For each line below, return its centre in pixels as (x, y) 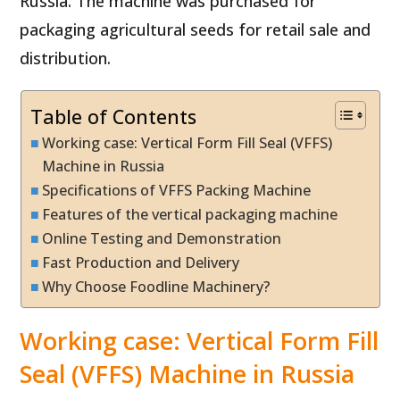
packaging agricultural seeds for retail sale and (196, 29)
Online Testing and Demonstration (161, 238)
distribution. (66, 58)
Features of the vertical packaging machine (189, 214)
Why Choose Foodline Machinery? (155, 286)
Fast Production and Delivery (140, 262)
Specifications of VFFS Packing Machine (176, 190)
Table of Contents (113, 116)
